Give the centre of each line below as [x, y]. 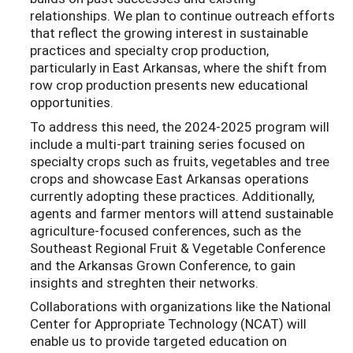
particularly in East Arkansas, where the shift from [178, 68]
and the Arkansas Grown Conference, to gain [163, 265]
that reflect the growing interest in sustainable [169, 33]
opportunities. [72, 102]
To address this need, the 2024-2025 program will [180, 126]
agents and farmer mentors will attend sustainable [182, 213]
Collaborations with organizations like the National [180, 307]
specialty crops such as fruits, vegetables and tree [180, 161]
